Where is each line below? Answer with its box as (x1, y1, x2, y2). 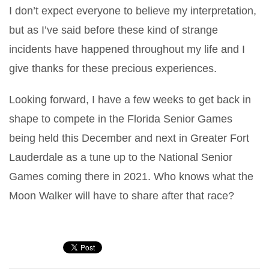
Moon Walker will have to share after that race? (9, 189, 234, 202)
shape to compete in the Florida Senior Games (9, 112, 232, 125)
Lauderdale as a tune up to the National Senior (9, 151, 232, 163)
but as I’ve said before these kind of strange (9, 23, 218, 36)
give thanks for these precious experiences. (9, 62, 217, 74)
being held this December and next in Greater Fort (9, 131, 249, 144)
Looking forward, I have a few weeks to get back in (9, 93, 251, 106)
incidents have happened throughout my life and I (9, 43, 245, 55)
